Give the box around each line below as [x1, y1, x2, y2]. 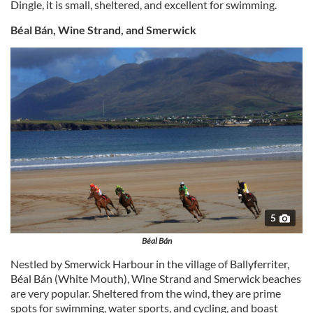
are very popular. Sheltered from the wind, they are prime [10, 286, 281, 300]
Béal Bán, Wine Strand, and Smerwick [10, 23, 196, 37]
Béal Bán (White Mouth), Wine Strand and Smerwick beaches [10, 272, 301, 286]
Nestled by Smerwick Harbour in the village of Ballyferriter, [10, 257, 289, 271]
